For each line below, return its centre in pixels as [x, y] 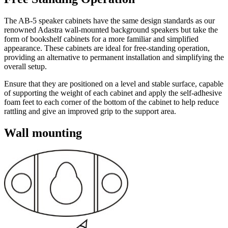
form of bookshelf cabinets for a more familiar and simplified [101, 39]
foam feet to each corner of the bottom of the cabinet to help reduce [111, 102]
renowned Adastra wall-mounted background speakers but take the [111, 30]
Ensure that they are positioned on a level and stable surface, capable [114, 83]
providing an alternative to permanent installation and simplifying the [114, 57]
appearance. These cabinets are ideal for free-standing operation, [107, 48]
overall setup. [25, 66]
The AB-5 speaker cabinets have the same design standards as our [109, 20]
